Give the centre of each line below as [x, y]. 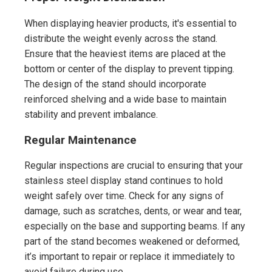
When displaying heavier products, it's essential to [131, 24]
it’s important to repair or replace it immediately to [130, 257]
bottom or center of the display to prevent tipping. [129, 69]
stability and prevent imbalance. [91, 115]
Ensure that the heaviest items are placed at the [125, 54]
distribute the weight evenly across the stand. [121, 39]
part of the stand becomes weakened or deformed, [132, 242]
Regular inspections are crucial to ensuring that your [134, 166]
